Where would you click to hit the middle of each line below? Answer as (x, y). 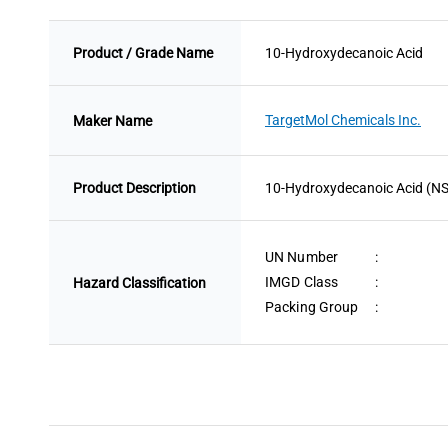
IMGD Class (302, 282)
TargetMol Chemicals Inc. (343, 120)
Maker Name (112, 120)
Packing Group (312, 307)
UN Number (301, 257)
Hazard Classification (139, 282)
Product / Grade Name (143, 53)
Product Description (134, 188)
